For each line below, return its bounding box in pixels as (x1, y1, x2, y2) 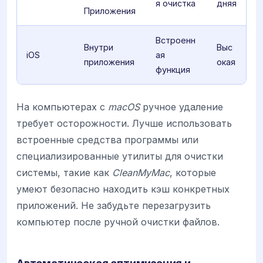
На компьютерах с (16, 100, 108, 113)
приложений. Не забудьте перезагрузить (16, 199, 211, 211)
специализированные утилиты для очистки (16, 150, 223, 162)
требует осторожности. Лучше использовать (16, 117, 232, 129)
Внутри (84, 42, 113, 52)
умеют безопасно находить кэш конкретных (16, 183, 230, 195)
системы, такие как (16, 166, 112, 178)
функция (156, 64, 190, 75)
